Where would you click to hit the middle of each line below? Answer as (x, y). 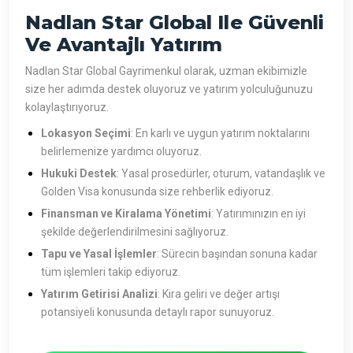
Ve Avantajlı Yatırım (124, 45)
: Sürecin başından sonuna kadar (237, 254)
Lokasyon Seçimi (86, 134)
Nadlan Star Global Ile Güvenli (175, 23)
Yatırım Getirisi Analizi (99, 294)
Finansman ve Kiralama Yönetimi (126, 214)
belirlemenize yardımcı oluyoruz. (121, 152)
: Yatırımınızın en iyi (258, 214)
